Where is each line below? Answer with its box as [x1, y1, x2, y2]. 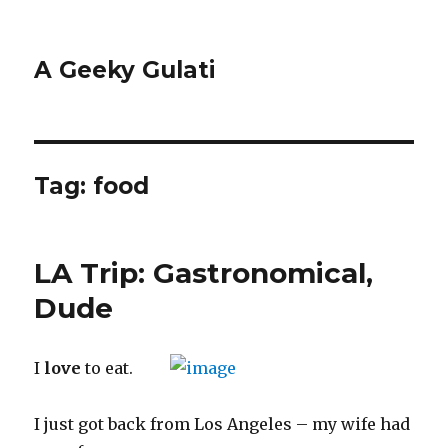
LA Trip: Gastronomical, [34, 256, 374, 290]
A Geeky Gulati [34, 56, 216, 84]
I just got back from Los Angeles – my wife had [34, 414, 411, 434]
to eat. [81, 358, 134, 378]
